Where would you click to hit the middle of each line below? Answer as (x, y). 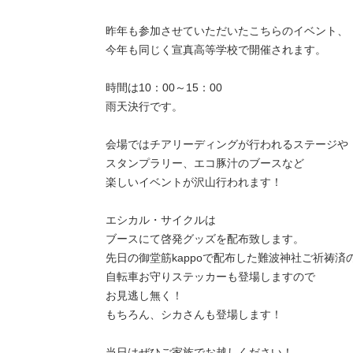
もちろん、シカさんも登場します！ (194, 315)
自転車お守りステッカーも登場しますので (210, 277)
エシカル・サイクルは (161, 220)
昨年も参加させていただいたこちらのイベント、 (227, 31)
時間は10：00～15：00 (164, 88)
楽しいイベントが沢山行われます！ (194, 182)
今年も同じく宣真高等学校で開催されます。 (216, 50)
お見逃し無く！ (144, 296)
